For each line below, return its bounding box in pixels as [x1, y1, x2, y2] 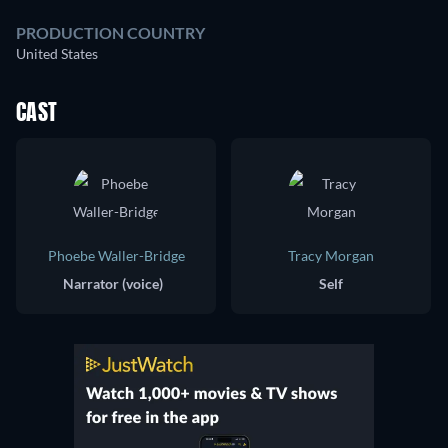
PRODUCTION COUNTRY [16, 23, 205, 43]
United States [16, 45, 98, 63]
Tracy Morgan [288, 247, 374, 265]
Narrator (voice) [62, 275, 163, 293]
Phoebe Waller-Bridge [47, 247, 185, 265]
